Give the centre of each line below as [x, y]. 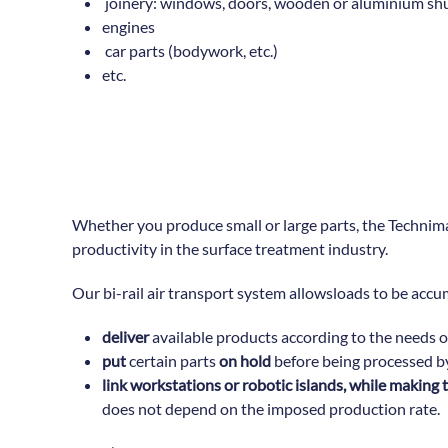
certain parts [172, 360]
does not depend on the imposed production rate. [271, 408]
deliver [125, 336]
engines [128, 26]
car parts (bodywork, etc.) [190, 50]
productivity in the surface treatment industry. [231, 248]
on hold [245, 360]
